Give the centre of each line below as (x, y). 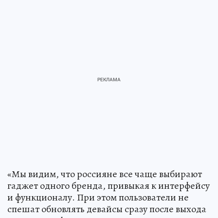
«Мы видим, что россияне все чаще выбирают (105, 174)
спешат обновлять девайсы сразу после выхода (107, 209)
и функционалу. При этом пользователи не (98, 198)
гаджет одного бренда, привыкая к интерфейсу (109, 186)
